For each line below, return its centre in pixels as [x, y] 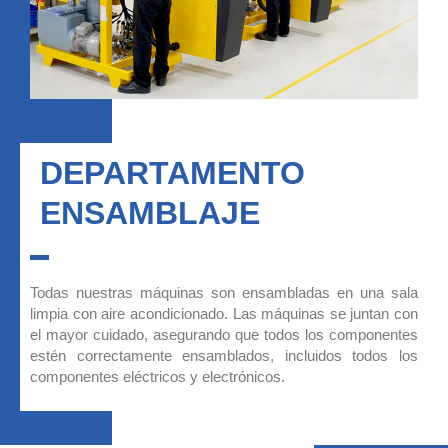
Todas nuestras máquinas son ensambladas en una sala [224, 292]
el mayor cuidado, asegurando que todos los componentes [224, 334]
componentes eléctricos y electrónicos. [157, 376]
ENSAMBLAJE [150, 212]
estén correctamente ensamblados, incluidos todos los [224, 355]
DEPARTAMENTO [172, 172]
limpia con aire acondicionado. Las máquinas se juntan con [224, 313]
